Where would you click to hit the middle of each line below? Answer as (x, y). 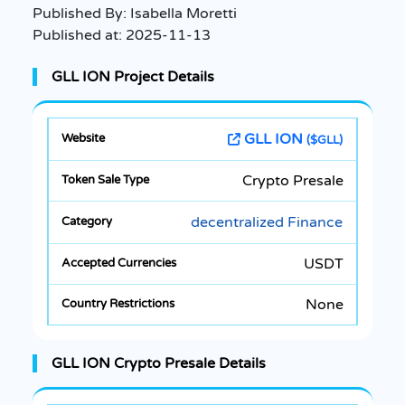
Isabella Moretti (184, 13)
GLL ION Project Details (133, 76)
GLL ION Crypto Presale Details (159, 363)
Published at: (79, 35)
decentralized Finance (267, 222)
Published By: (81, 13)
